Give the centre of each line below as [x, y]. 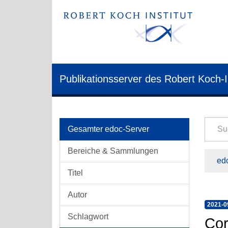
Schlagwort [88, 217]
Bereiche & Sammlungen [113, 151]
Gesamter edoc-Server [108, 129]
